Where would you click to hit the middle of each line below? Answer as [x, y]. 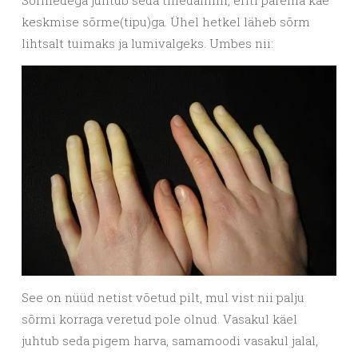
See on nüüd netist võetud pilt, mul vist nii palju [163, 297]
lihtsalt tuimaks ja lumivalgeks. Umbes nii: [149, 43]
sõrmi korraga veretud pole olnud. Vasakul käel [159, 318]
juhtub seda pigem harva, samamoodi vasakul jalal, [170, 340]
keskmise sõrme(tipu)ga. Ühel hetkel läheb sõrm [166, 22]
